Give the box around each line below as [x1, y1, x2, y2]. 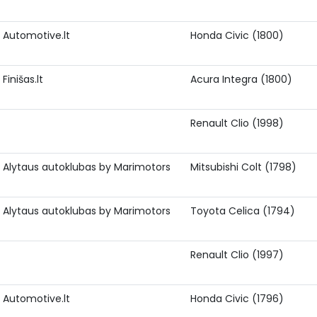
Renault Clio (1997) [190, 248, 284, 262]
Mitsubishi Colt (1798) [190, 160, 296, 174]
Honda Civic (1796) [190, 292, 284, 306]
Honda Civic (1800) [190, 28, 284, 42]
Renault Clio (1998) [190, 116, 284, 130]
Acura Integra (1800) [190, 72, 292, 86]
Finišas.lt [3, 72, 43, 86]
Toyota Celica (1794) [190, 204, 295, 218]
